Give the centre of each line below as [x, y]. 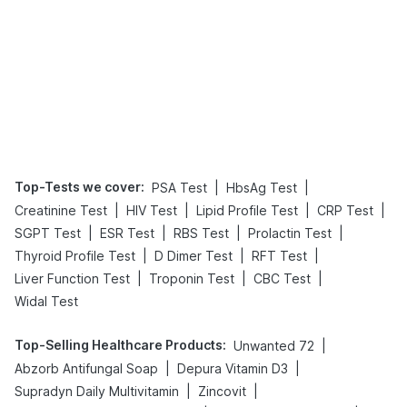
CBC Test [282, 278]
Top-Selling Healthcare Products [119, 345]
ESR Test [127, 233]
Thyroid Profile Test [75, 256]
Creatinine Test [61, 210]
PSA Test [179, 188]
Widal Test [46, 301]
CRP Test [345, 210]
